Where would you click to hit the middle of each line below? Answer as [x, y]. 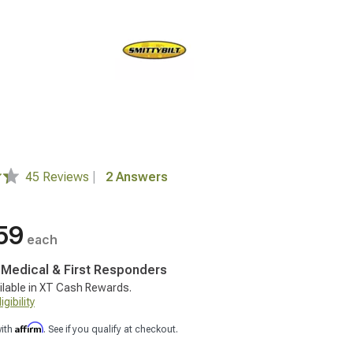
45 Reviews [59, 177]
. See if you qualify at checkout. [111, 329]
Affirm [29, 327]
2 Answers [137, 177]
